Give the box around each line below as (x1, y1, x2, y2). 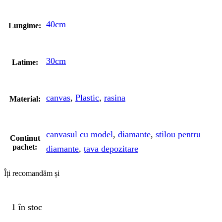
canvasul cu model (46, 129, 113, 140)
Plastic (75, 93, 99, 103)
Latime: (11, 58, 38, 67)
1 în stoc (11, 202, 42, 212)
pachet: (12, 143, 37, 152)
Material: (9, 95, 41, 104)
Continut (9, 134, 40, 143)
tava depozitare (84, 144, 138, 154)
